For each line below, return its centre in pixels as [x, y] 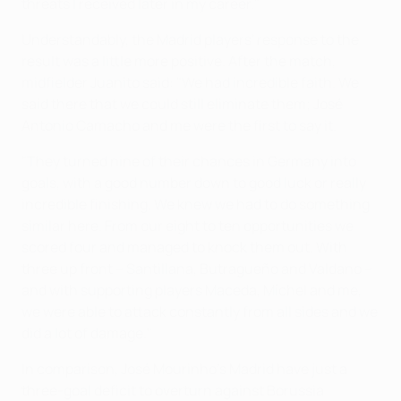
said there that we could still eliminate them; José [182, 103]
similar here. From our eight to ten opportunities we [188, 225]
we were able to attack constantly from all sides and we [200, 311]
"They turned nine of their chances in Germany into [189, 161]
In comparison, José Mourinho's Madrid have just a [184, 368]
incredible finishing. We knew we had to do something [196, 204]
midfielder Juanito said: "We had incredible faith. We [190, 82]
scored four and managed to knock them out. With [184, 247]
